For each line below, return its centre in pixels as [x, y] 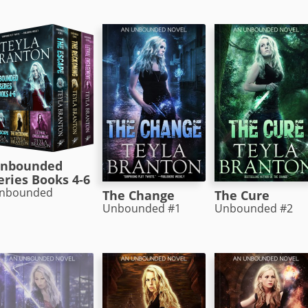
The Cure [242, 195]
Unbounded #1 [141, 208]
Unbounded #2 [253, 208]
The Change [138, 195]
